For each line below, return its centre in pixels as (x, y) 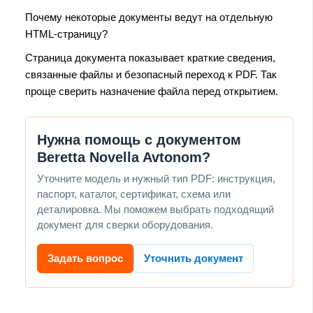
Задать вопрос (85, 258)
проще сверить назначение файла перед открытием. (152, 91)
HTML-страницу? (66, 34)
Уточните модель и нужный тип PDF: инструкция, (156, 178)
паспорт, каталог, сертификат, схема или (134, 194)
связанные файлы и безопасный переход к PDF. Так (151, 74)
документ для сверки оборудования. (125, 224)
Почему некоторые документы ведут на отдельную (149, 17)
